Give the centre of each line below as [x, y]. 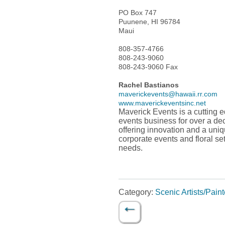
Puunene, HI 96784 [149, 22]
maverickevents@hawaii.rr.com [168, 94]
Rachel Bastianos [148, 85]
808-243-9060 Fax [148, 67]
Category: [137, 192]
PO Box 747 [137, 13]
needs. [130, 148]
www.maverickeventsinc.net [162, 103]
